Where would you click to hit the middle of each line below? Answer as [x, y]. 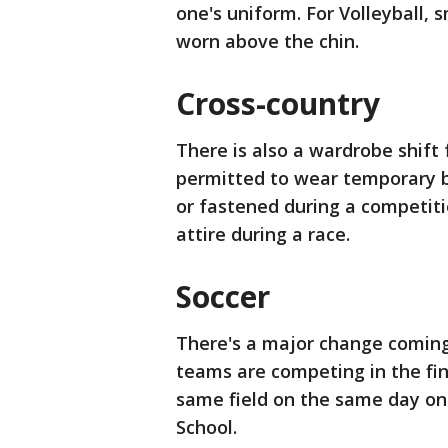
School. [209, 427]
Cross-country [278, 103]
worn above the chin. [270, 41]
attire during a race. [263, 234]
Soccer [223, 296]
